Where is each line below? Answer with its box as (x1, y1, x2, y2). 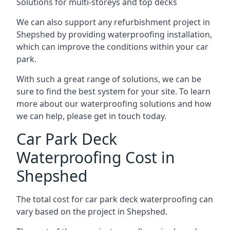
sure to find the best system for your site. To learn (16, 86, 210, 97)
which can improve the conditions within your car (16, 41, 208, 52)
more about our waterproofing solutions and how (16, 98, 212, 109)
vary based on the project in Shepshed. (16, 206, 167, 217)
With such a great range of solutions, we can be (16, 73, 201, 85)
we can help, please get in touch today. (16, 110, 166, 122)
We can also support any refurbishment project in (16, 16, 210, 28)
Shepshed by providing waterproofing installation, (16, 29, 212, 40)
